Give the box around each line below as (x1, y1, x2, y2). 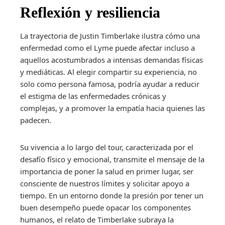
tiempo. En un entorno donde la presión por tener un (20, 190, 203, 200)
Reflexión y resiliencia (20, 4, 160, 21)
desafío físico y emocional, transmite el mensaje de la (20, 154, 204, 164)
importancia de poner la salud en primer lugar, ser (20, 166, 193, 176)
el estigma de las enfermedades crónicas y (20, 90, 166, 101)
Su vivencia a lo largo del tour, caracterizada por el (20, 142, 193, 152)
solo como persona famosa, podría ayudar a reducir (20, 78, 199, 89)
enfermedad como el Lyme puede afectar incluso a (20, 42, 195, 53)
